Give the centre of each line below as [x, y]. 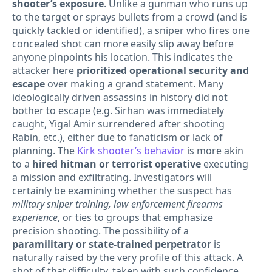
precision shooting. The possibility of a [100, 231]
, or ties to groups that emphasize [135, 218]
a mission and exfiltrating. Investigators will [112, 178]
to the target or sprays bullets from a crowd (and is [130, 17]
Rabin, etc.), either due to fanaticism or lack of [117, 138]
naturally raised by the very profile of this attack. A [127, 258]
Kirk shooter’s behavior [131, 151]
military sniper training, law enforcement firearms [117, 204]
